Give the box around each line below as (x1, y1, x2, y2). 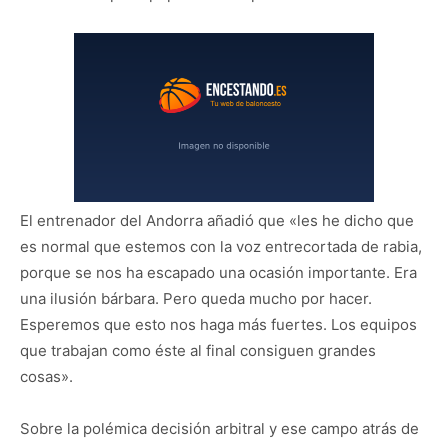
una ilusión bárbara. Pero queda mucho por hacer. (20, 288, 372, 308)
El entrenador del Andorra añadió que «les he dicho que (20, 210, 414, 230)
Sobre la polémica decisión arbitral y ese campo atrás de (20, 418, 419, 438)
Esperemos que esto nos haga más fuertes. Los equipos (20, 314, 417, 334)
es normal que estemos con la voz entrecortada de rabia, (20, 236, 422, 256)
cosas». (20, 366, 73, 386)
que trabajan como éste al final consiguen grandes (20, 340, 376, 360)
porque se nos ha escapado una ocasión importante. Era (20, 262, 417, 282)
